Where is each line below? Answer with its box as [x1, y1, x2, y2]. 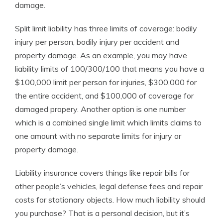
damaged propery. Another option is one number [15, 104, 186, 114]
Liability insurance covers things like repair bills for [15, 168, 190, 178]
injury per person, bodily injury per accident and [15, 37, 179, 47]
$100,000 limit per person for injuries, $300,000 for [15, 77, 197, 87]
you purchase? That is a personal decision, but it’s [15, 208, 190, 218]
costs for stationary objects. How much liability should [15, 195, 205, 205]
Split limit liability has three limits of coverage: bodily [15, 23, 197, 33]
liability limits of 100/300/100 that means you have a [15, 64, 204, 74]
